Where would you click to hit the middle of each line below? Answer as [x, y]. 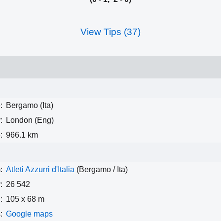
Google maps [29, 214]
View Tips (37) [110, 32]
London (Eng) [30, 120]
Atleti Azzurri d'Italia [40, 169]
